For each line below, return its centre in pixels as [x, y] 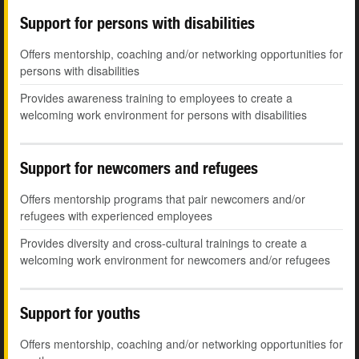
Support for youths [80, 313]
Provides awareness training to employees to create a [156, 98]
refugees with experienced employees [116, 216]
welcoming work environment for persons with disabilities [163, 115]
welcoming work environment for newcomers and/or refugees [175, 260]
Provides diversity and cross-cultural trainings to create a [163, 243]
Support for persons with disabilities [137, 23]
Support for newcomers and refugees [139, 168]
